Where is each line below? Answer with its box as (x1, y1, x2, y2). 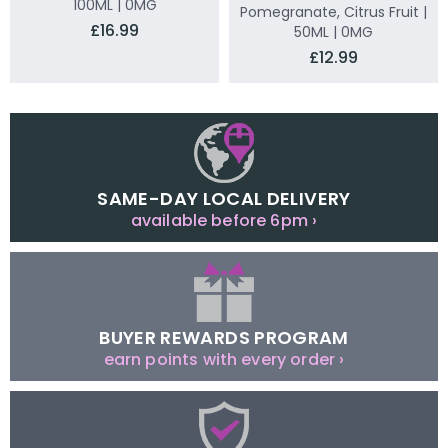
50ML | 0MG (294, 22, 373, 42)
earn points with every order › (103, 348, 345, 371)
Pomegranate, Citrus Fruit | (240, 2, 427, 22)
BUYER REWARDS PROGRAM (99, 325, 349, 350)
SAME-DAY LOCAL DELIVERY (97, 186, 351, 211)
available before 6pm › (130, 209, 318, 232)
